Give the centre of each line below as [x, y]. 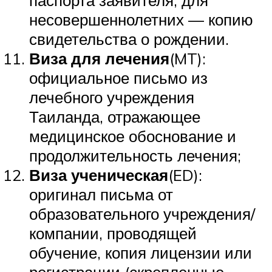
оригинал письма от [101, 194]
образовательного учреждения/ [142, 213]
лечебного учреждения [112, 97]
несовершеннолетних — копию [141, 19]
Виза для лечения [99, 58]
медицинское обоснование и [133, 136]
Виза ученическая [99, 175]
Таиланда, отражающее [115, 116]
